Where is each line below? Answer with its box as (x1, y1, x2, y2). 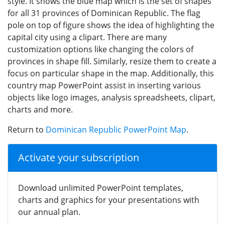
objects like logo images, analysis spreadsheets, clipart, (8, 91, 215, 103)
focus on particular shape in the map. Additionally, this (8, 67, 214, 79)
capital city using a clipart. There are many (8, 31, 167, 43)
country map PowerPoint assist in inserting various (8, 79, 201, 91)
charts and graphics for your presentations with (18, 194, 199, 205)
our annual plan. (18, 206, 80, 217)
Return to (8, 124, 46, 135)
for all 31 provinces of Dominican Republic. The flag (8, 7, 200, 19)
